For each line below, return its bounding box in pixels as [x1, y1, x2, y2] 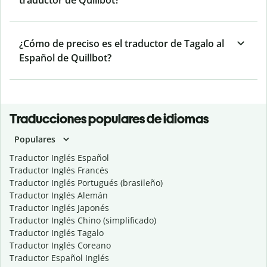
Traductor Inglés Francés [10, 164, 108, 176]
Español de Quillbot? [19, 51, 111, 65]
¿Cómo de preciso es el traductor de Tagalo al [19, 37, 224, 51]
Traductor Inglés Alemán [10, 190, 108, 201]
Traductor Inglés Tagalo [10, 227, 104, 239]
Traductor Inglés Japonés [10, 202, 109, 214]
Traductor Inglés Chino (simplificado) [10, 215, 156, 226]
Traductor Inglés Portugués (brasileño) [10, 177, 163, 189]
